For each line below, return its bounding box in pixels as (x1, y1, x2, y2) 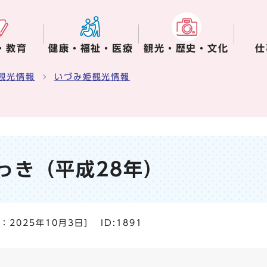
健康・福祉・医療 (48, 44, 134, 53)
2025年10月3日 (10, 219, 84, 227)
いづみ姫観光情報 (54, 73, 131, 81)
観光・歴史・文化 (143, 44, 229, 53)
